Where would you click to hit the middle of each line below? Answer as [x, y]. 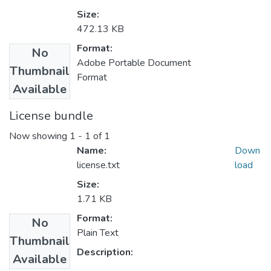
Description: [105, 253]
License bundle [51, 116]
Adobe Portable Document [134, 63]
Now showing [39, 136]
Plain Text [98, 233]
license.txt [98, 165]
